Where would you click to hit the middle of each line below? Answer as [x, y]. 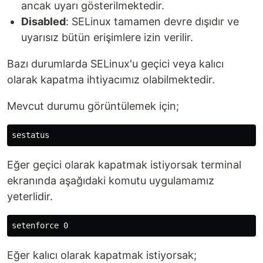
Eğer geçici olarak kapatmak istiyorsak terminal [124, 165]
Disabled [43, 21]
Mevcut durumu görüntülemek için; [93, 106]
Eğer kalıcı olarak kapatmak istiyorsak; [102, 255]
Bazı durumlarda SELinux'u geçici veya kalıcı [115, 64]
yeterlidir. [30, 196]
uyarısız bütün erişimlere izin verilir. [107, 37]
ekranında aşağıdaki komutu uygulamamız [111, 181]
